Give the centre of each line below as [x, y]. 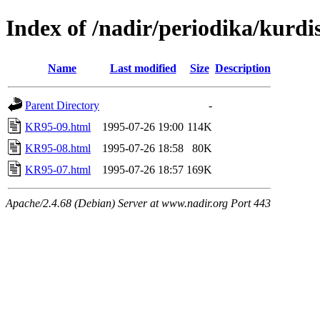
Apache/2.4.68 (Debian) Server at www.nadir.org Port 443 [138, 203]
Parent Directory [62, 105]
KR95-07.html [58, 169]
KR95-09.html [58, 126]
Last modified [143, 68]
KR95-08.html [58, 148]
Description [243, 68]
